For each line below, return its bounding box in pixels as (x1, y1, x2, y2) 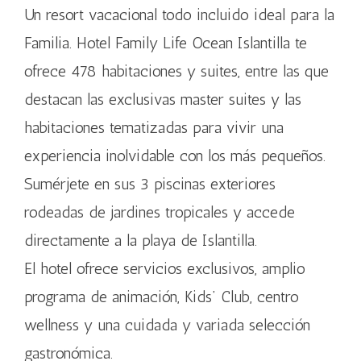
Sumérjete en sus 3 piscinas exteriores (24, 174, 276, 193)
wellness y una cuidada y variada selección (24, 315, 310, 334)
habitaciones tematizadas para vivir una (24, 118, 284, 137)
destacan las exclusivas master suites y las (24, 89, 301, 109)
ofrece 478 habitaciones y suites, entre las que (24, 61, 329, 81)
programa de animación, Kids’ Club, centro (24, 287, 299, 306)
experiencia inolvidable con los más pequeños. (24, 146, 326, 165)
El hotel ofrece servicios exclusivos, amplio (24, 259, 305, 278)
